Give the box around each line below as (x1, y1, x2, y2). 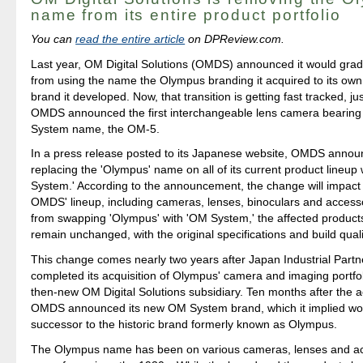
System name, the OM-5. (31, 122, 160, 135)
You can (31, 32, 76, 46)
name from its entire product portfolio (31, 6, 341, 23)
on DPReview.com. (185, 32, 285, 46)
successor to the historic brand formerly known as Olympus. (31, 318, 338, 331)
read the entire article (75, 32, 186, 46)
